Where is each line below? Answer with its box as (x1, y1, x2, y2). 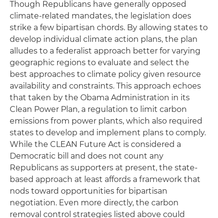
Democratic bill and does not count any (10, 151, 163, 161)
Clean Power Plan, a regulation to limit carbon (10, 104, 187, 114)
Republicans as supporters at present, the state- (10, 163, 198, 172)
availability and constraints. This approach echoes (10, 81, 201, 91)
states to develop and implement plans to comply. (10, 127, 206, 137)
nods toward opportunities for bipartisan (10, 186, 167, 196)
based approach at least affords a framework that (10, 174, 200, 184)
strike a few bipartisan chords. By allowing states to (10, 22, 208, 32)
